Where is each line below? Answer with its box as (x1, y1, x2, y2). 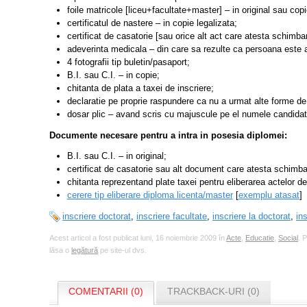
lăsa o (49, 246, 71, 255)
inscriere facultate (136, 211, 207, 222)
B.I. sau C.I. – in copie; (66, 69, 160, 80)
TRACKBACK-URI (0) (167, 285, 260, 297)
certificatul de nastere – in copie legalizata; (66, 17, 237, 28)
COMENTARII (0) (69, 285, 143, 297)
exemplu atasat (238, 190, 299, 201)
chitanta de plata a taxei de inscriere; (66, 82, 214, 93)
